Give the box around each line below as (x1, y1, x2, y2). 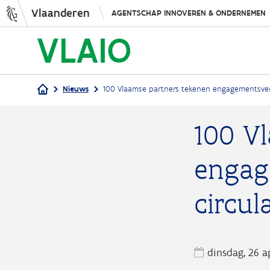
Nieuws (63, 84, 89, 94)
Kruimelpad (37, 110, 137, 135)
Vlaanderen (31, 6, 90, 20)
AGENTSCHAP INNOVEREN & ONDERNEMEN (111, 8, 266, 18)
